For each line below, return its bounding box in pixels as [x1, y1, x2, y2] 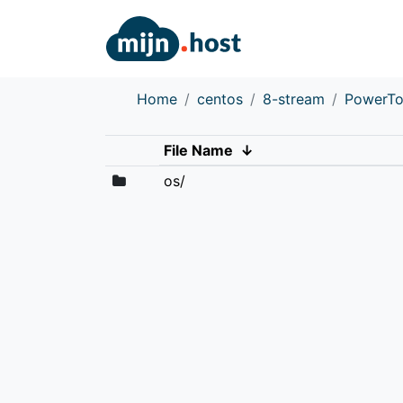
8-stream [263, 89, 325, 108]
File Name [163, 140, 233, 159]
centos [197, 89, 243, 108]
